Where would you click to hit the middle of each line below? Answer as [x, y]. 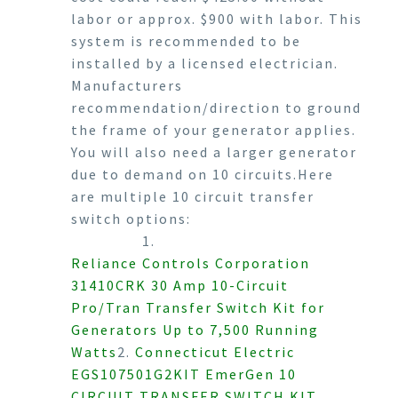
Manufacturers [127, 85]
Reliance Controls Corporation [191, 263]
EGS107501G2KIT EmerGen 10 [184, 374]
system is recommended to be [186, 40]
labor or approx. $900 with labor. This [217, 18]
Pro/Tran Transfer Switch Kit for [198, 307]
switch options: [131, 218]
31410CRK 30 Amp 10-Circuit [180, 285]
